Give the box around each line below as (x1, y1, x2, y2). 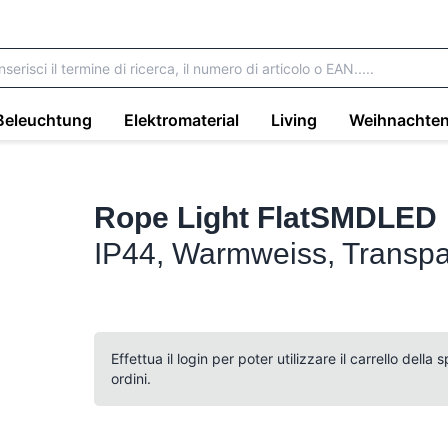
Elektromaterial (124, 109, 239, 130)
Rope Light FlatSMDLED (94, 201, 438, 234)
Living (271, 109, 317, 130)
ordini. (111, 370, 152, 387)
